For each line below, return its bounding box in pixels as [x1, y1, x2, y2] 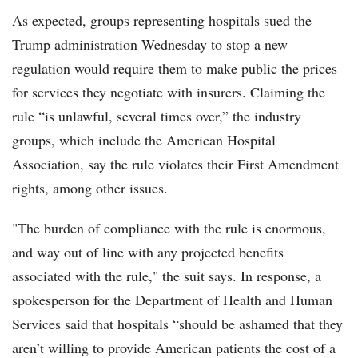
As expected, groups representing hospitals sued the [12, 10, 22, 30]
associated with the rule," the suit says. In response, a [12, 266, 321, 286]
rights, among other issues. [12, 178, 168, 198]
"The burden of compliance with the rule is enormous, [12, 218, 326, 238]
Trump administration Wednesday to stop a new [12, 34, 288, 54]
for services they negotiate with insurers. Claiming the [12, 82, 325, 102]
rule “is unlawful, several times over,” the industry [12, 106, 301, 126]
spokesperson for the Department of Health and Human [12, 290, 332, 310]
